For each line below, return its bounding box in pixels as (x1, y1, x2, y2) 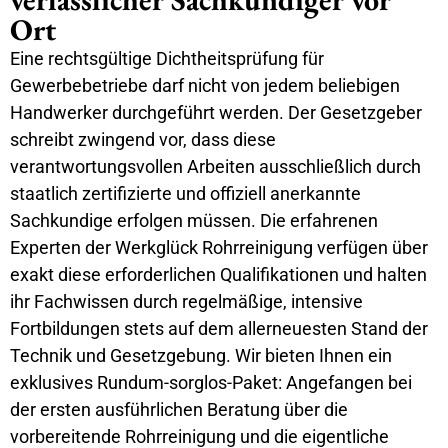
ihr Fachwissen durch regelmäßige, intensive (10, 290, 363, 312)
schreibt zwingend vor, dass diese (10, 128, 276, 150)
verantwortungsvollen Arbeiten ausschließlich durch (10, 155, 421, 177)
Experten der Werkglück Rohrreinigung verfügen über (10, 236, 428, 258)
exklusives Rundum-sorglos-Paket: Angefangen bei (10, 371, 412, 393)
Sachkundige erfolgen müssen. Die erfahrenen (10, 209, 378, 231)
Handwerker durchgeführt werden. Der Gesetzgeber (10, 101, 422, 123)
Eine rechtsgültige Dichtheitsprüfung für (10, 47, 324, 69)
